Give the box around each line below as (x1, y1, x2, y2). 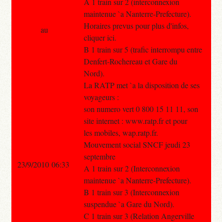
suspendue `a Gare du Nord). (83, 198, 174, 209)
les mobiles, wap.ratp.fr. (83, 127, 158, 138)
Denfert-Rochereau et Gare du (83, 55, 177, 66)
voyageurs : (83, 91, 119, 102)
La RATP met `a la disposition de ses (83, 79, 200, 90)
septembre (83, 151, 115, 162)
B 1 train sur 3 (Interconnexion (83, 186, 179, 197)
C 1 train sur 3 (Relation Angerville (83, 210, 194, 221)
